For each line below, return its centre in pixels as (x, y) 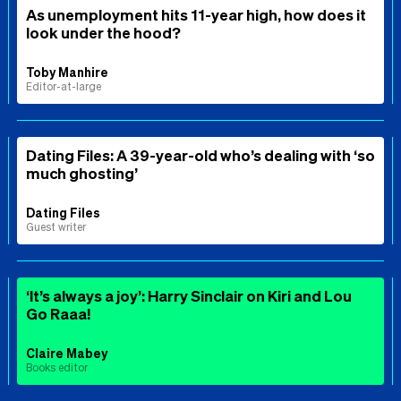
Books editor (57, 367)
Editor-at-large (64, 86)
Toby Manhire (67, 71)
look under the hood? (103, 32)
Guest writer (56, 226)
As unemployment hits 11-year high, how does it (196, 14)
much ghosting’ (82, 172)
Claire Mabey (67, 352)
